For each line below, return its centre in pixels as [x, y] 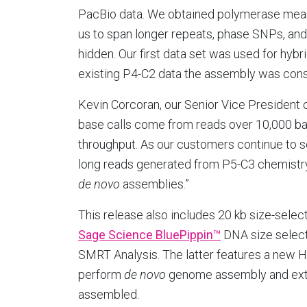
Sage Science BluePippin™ [149, 235]
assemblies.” [155, 184]
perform [101, 274]
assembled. [109, 294]
